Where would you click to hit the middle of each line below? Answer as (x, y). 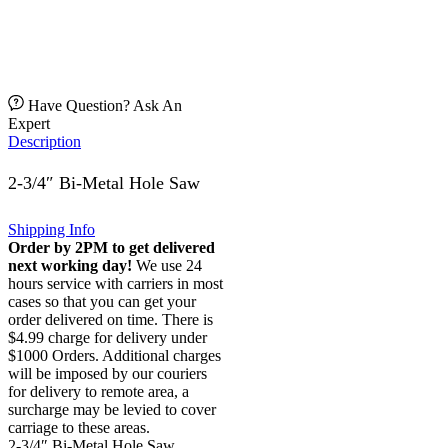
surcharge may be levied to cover (112, 409)
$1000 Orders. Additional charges (114, 355)
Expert (29, 123)
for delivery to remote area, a (98, 391)
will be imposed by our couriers (107, 373)
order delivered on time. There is (110, 319)
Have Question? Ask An (105, 105)
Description (44, 141)
